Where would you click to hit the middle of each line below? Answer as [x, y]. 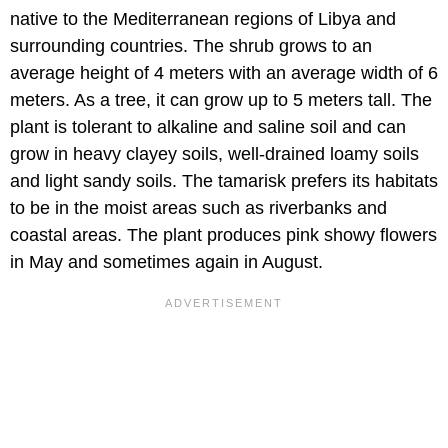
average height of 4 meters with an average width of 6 [224, 73]
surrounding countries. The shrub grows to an [191, 46]
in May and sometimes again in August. [166, 262]
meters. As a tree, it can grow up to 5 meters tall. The [221, 100]
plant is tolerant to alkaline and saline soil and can [208, 127]
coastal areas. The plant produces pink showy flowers [223, 235]
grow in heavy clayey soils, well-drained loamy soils [214, 154]
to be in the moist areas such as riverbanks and [198, 208]
